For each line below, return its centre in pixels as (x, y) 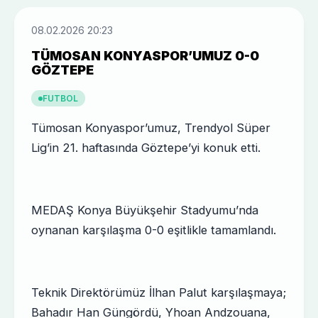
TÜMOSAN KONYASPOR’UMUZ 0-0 (146, 56)
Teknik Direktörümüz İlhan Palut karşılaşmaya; (159, 293)
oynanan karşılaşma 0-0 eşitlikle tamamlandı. (154, 230)
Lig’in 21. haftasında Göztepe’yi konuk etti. (146, 148)
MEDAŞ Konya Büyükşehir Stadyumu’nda (145, 210)
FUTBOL (61, 99)
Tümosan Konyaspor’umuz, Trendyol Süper (151, 128)
